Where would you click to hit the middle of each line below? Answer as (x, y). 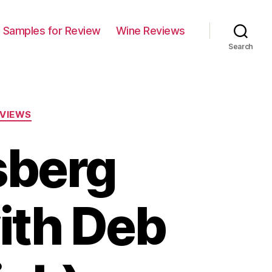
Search (241, 46)
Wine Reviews (150, 30)
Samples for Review (52, 30)
